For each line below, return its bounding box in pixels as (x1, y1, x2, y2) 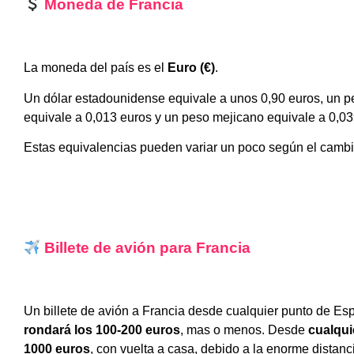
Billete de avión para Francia (44, 239, 251, 257)
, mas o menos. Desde (180, 323, 305, 337)
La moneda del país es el (24, 61, 164, 75)
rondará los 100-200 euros (24, 323, 180, 337)
